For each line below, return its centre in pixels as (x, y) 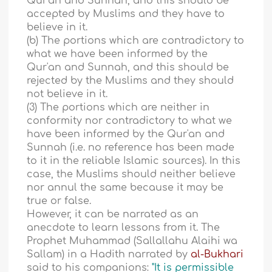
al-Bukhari (217, 255)
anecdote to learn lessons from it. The (124, 228)
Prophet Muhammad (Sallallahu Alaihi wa (132, 241)
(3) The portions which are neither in (118, 108)
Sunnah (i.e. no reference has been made (131, 148)
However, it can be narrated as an (113, 215)
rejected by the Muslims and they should (131, 81)
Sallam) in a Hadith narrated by (109, 255)
